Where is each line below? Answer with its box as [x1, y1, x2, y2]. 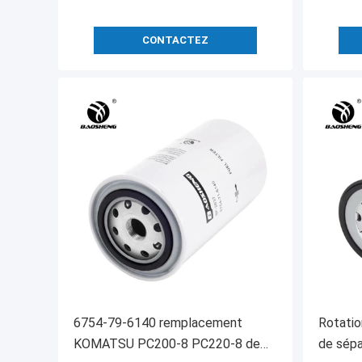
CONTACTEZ [142, 34, 208, 47]
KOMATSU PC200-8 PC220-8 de [74, 336, 260, 352]
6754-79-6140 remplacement [74, 315, 242, 331]
